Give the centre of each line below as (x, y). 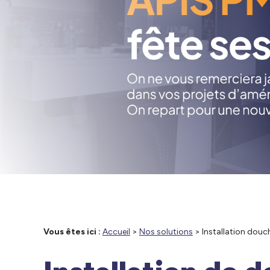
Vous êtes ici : (72, 232)
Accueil (116, 232)
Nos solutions (166, 232)
